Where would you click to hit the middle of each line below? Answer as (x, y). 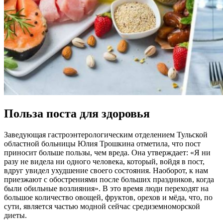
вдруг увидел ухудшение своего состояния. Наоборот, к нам (106, 170)
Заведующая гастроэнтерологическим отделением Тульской (106, 134)
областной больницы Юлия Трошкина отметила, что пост (102, 143)
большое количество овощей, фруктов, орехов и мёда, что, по (108, 197)
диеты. (15, 215)
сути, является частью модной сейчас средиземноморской (102, 206)
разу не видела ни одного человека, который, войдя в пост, (104, 161)
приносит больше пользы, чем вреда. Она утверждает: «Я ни (107, 152)
